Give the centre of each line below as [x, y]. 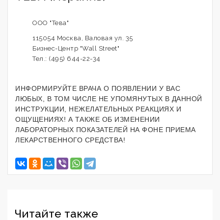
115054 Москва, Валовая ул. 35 [83, 38]
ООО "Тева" [51, 23]
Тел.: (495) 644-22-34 [67, 59]
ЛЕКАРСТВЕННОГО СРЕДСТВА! [70, 140]
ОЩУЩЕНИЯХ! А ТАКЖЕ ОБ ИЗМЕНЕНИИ [88, 119]
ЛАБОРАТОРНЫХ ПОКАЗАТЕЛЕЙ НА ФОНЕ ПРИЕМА [106, 130]
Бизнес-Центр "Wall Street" [76, 48]
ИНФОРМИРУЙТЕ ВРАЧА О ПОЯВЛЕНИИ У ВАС [98, 88]
